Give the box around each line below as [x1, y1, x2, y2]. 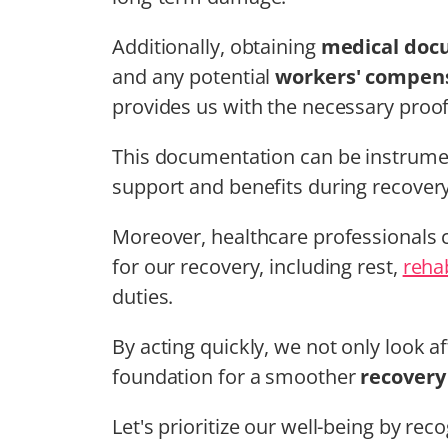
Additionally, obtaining [112, 32, 321, 60]
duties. [112, 282, 174, 310]
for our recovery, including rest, [112, 252, 403, 280]
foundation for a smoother [112, 362, 361, 390]
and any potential [112, 62, 276, 90]
